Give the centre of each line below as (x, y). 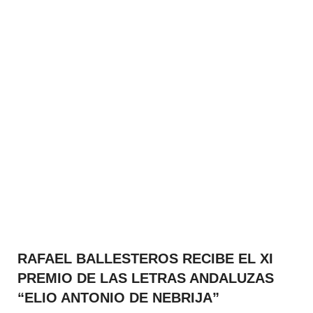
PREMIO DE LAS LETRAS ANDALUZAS (146, 278)
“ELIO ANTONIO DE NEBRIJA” (118, 298)
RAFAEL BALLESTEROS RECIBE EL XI (145, 259)
